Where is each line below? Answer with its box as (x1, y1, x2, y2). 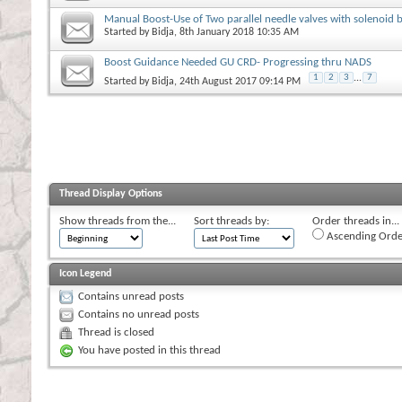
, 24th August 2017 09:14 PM (174, 75, 301, 87)
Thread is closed (78, 326, 154, 338)
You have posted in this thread (78, 344, 221, 356)
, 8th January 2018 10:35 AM (174, 26, 299, 38)
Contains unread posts (78, 290, 184, 302)
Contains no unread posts (78, 308, 199, 320)
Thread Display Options (59, 188, 162, 199)
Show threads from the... (59, 214, 176, 227)
